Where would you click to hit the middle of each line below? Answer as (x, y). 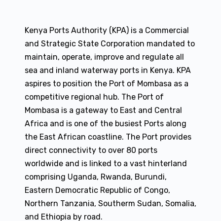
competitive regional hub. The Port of (94, 97)
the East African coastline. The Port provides (108, 137)
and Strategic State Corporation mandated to (110, 44)
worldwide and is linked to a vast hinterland (106, 164)
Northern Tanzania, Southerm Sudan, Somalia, (110, 203)
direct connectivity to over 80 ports (91, 150)
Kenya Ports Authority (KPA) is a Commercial (107, 30)
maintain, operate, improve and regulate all (104, 57)
